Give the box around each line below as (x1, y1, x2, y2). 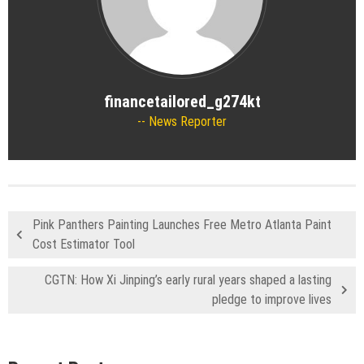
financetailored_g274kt (103, 91, 261, 111)
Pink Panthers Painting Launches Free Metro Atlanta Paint (32, 216, 331, 232)
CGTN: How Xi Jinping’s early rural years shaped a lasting (45, 271, 331, 288)
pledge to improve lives (212, 291, 331, 307)
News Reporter (145, 113, 227, 129)
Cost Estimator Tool (32, 236, 135, 252)
